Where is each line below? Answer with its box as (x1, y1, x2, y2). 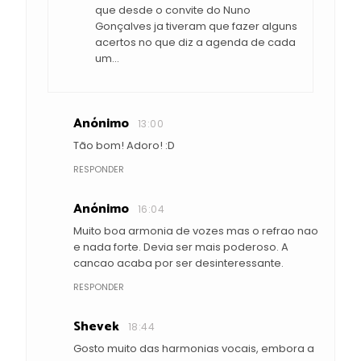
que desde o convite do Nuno (95, 2, 251, 19)
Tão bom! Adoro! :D (73, 138, 175, 154)
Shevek (73, 316, 119, 338)
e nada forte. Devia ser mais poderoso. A (73, 239, 288, 255)
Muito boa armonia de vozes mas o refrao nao (73, 223, 318, 239)
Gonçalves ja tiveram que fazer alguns (95, 19, 297, 35)
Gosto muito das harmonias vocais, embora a (73, 341, 314, 357)
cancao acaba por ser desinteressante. (73, 255, 284, 272)
